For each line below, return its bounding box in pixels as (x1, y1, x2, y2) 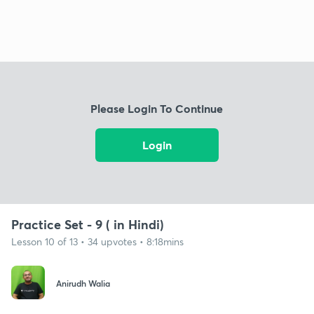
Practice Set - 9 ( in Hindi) (11, 215, 164, 233)
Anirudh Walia (56, 278, 110, 289)
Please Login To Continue (90, 101, 224, 116)
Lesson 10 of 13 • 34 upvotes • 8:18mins (11, 234, 184, 248)
